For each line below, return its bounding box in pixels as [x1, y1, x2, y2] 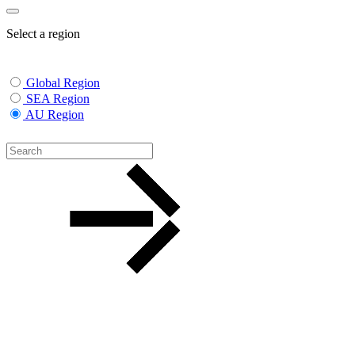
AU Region [25, 108, 84, 121]
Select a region [6, 27, 80, 40]
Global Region [26, 76, 100, 90]
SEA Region [26, 92, 90, 105]
